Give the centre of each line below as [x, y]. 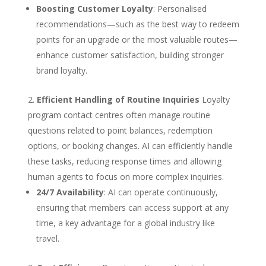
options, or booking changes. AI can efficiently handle [130, 146]
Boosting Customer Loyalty [94, 9]
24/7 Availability [70, 192]
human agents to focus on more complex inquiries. [126, 177]
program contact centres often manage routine [119, 115]
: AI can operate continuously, [161, 192]
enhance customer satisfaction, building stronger [130, 55]
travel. [47, 239]
